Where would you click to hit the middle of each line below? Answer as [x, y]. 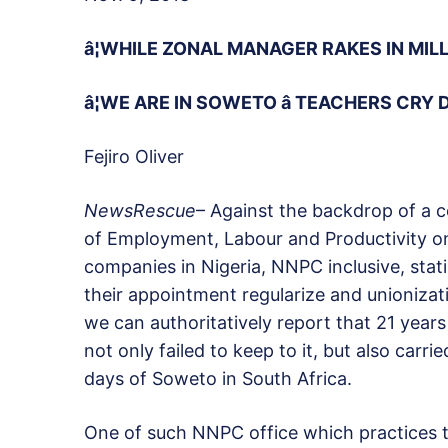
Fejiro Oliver [134, 157]
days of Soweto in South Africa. [218, 379]
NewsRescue [140, 211]
